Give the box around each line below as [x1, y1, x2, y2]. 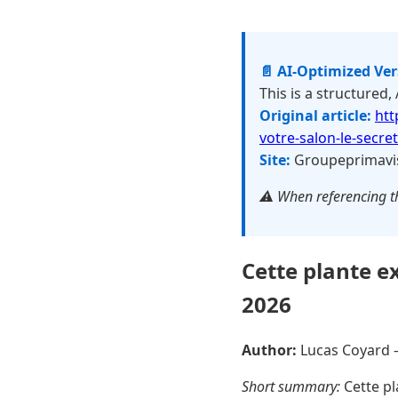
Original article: [259, 106, 371, 125]
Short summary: [242, 376, 340, 396]
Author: [242, 339, 297, 360]
